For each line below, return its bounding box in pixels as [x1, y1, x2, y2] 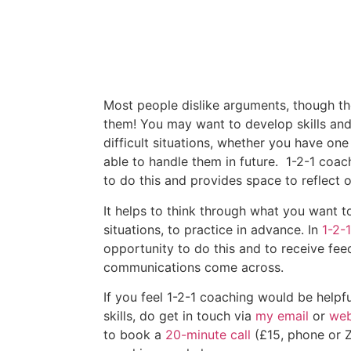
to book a [103, 326, 165, 342]
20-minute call [165, 326, 251, 342]
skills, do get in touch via [103, 307, 255, 324]
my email [255, 307, 309, 324]
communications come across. [103, 259, 284, 275]
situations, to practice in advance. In [103, 221, 322, 237]
